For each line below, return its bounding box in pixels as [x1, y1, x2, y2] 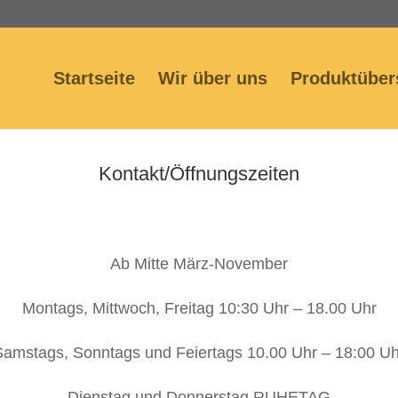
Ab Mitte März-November [110, 254, 288, 273]
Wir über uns [158, 68, 267, 88]
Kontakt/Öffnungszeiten [99, 162, 299, 185]
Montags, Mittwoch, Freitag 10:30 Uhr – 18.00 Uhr [21, 298, 377, 317]
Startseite [53, 68, 135, 88]
